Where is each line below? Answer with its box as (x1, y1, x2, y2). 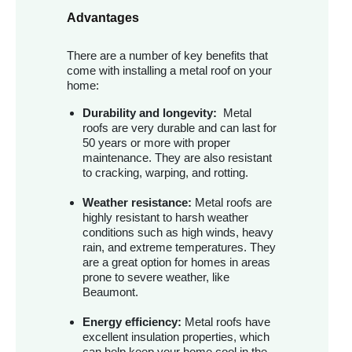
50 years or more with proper (82, 136, 230, 150)
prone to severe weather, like (82, 270, 229, 284)
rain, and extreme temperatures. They (82, 240, 276, 255)
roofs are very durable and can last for (82, 121, 277, 135)
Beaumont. (82, 285, 138, 299)
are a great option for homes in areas (82, 255, 270, 269)
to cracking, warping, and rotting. (82, 166, 248, 180)
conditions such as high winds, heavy (82, 225, 273, 240)
